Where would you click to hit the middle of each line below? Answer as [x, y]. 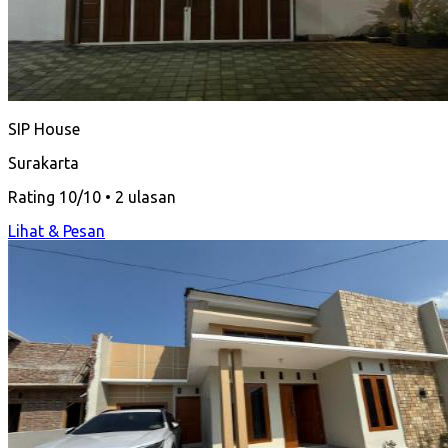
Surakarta [43, 162]
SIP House [44, 128]
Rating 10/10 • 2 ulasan [92, 196]
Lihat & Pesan [56, 230]
